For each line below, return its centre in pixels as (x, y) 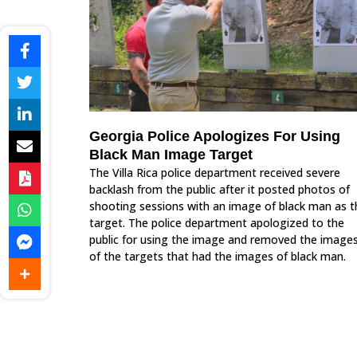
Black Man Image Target (171, 154)
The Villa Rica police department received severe (215, 172)
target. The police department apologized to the (217, 222)
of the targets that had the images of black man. (218, 256)
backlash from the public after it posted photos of (220, 189)
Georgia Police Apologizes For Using (215, 136)
